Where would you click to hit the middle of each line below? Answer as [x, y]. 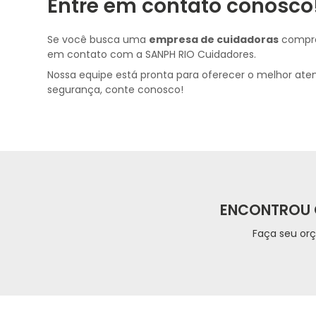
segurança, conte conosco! [116, 90]
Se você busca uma [98, 39]
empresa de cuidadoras [214, 39]
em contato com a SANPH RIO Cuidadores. [152, 54]
